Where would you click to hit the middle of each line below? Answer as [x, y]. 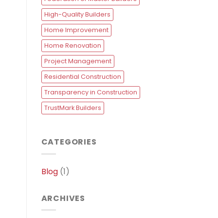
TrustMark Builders [73, 108]
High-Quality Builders [77, 15]
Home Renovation [73, 46]
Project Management [78, 61]
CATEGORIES [69, 142]
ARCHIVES [63, 198]
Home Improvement [76, 30]
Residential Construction [82, 77]
